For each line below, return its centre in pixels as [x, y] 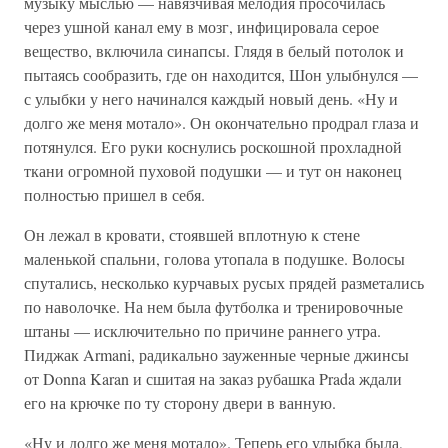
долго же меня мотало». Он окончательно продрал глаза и [221, 122]
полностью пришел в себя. [114, 194]
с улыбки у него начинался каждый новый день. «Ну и [211, 98]
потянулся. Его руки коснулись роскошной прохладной [213, 146]
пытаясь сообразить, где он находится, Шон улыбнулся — [221, 74]
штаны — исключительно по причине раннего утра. [202, 330]
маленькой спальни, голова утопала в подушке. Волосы [214, 258]
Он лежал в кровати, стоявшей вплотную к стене [192, 234]
